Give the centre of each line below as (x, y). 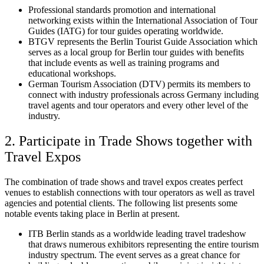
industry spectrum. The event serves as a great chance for (134, 255)
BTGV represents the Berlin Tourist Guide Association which (143, 42)
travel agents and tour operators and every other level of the (138, 105)
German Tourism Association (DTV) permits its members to (139, 84)
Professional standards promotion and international (122, 10)
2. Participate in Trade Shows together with (128, 141)
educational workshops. (72, 74)
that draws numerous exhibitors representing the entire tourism (143, 245)
